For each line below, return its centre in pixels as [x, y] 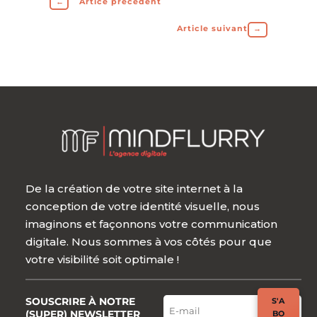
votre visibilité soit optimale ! [103, 260]
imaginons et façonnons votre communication [152, 224]
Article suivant [212, 28]
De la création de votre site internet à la [134, 189]
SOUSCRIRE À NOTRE [81, 302]
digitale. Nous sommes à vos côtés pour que [149, 242]
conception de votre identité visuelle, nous [143, 207]
